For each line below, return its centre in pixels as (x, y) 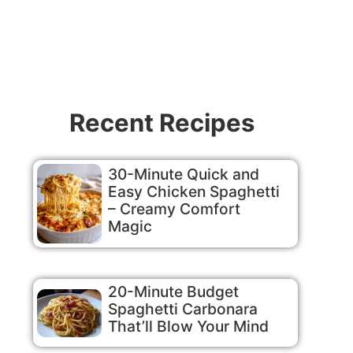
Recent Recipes (162, 122)
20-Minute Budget (173, 292)
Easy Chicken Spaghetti (193, 191)
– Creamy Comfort (174, 208)
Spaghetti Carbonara (182, 309)
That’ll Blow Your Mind (188, 327)
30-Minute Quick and (183, 174)
